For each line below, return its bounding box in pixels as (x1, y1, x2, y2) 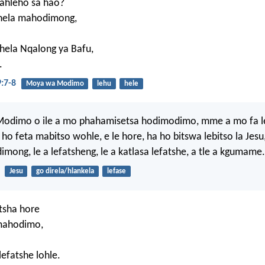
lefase (106, 167, 126, 176)
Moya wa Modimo (25, 80, 84, 88)
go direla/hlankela (35, 167, 94, 176)
